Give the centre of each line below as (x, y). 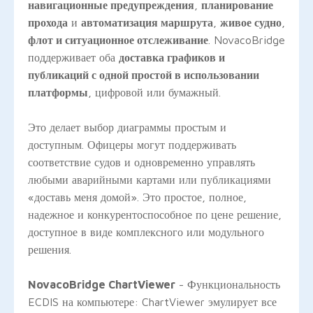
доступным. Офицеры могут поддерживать (132, 144)
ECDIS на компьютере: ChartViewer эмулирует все (152, 301)
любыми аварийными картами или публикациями (150, 179)
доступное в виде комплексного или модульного (146, 232)
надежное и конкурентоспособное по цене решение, (155, 214)
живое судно (251, 22)
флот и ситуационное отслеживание (118, 39)
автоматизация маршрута (147, 22)
